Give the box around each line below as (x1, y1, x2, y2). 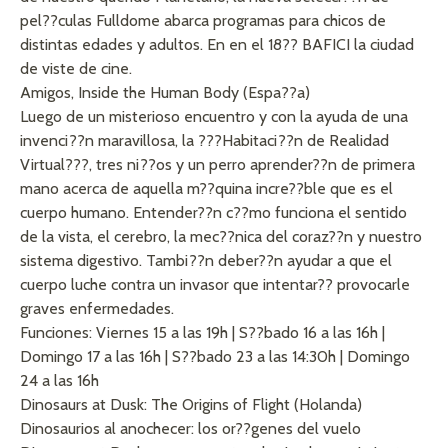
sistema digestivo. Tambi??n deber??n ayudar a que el (20, 251, 392, 271)
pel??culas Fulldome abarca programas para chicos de (20, 11, 386, 31)
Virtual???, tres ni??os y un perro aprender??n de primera (20, 155, 415, 175)
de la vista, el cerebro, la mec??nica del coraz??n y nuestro (20, 227, 422, 247)
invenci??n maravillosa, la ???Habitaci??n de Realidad (20, 131, 389, 151)
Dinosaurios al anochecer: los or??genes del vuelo (20, 419, 361, 439)
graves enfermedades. (20, 299, 174, 319)
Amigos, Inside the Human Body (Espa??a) (20, 83, 310, 103)
